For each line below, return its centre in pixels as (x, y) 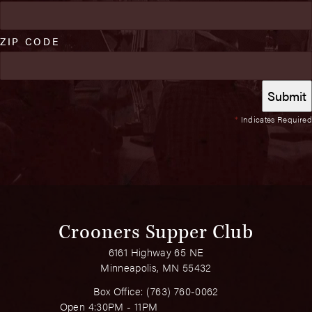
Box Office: (120, 291)
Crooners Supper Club (156, 233)
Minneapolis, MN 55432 (156, 267)
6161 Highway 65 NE (156, 252)
